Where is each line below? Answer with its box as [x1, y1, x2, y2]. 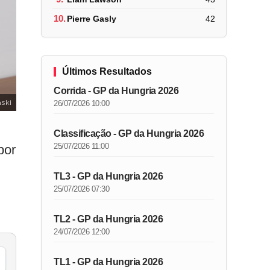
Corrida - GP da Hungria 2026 [54, 86, 179, 96]
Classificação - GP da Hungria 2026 [54, 128, 204, 139]
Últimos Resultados [62, 66, 152, 77]
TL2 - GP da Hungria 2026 [54, 214, 163, 224]
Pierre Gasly [67, 13, 117, 24]
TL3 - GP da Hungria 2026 [54, 171, 163, 181]
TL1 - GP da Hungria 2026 [54, 257, 163, 267]
